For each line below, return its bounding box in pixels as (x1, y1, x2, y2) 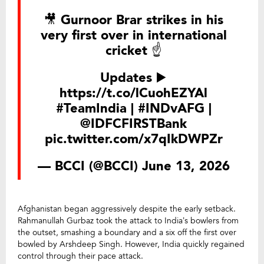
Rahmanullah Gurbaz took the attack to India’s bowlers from (18, 215, 239, 227)
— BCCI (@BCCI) (37, 157, 142, 176)
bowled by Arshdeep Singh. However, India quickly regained (18, 239, 245, 250)
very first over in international (40, 27, 227, 45)
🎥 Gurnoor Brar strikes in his (44, 11, 223, 29)
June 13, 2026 (141, 157, 230, 176)
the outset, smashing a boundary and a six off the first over (18, 227, 236, 239)
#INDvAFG (137, 100, 204, 118)
